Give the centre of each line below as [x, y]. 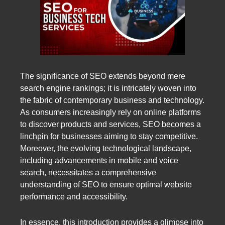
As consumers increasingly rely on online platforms [110, 112]
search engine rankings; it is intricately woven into [108, 88]
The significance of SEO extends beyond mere [103, 76]
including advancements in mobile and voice [99, 160]
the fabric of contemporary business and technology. [112, 100]
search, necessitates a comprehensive [88, 172]
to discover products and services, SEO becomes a [110, 124]
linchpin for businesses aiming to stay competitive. [109, 136]
